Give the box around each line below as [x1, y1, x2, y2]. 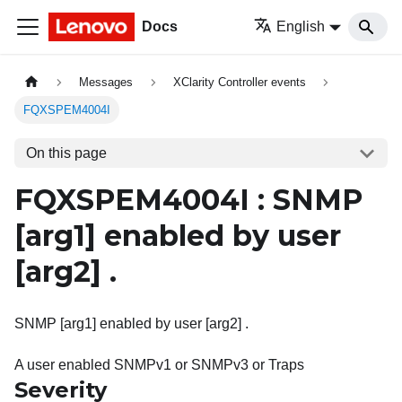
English [276, 19, 326, 34]
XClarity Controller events [172, 75, 306, 90]
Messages [79, 75, 134, 90]
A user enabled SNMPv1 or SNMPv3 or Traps [14, 357, 304, 373]
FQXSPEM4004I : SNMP [14, 182, 363, 218]
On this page [25, 144, 107, 161]
